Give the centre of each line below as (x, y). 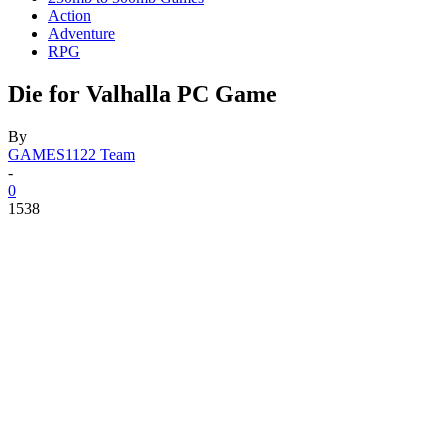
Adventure (81, 33)
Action (69, 15)
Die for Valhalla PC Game (142, 93)
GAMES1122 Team (71, 154)
